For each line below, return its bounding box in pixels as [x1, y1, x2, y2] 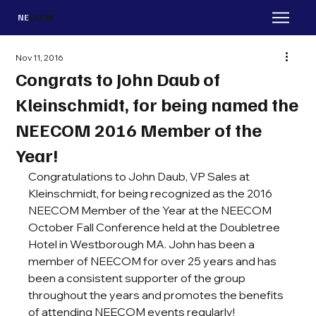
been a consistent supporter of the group [28, 271, 248, 285]
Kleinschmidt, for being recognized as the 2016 [28, 186, 275, 200]
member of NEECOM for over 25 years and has [28, 254, 279, 268]
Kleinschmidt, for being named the [16, 92, 299, 116]
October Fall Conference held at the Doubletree [28, 220, 283, 234]
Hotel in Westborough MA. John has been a [28, 237, 257, 251]
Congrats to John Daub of [16, 67, 221, 90]
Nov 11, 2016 [16, 52, 64, 63]
